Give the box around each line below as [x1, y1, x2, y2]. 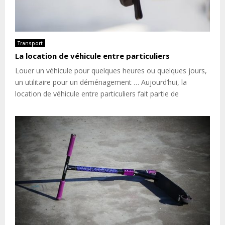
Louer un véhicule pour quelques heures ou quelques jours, [15, 65, 207, 75]
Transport [18, 39, 43, 47]
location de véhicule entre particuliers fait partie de [15, 88, 179, 98]
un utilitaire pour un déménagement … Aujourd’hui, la [15, 77, 187, 87]
